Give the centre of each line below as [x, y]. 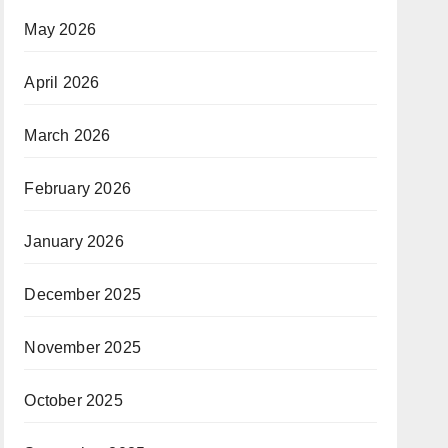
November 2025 [82, 347]
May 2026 [60, 29]
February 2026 [77, 188]
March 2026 [67, 135]
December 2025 [82, 294]
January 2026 [74, 241]
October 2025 [73, 400]
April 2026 [62, 82]
